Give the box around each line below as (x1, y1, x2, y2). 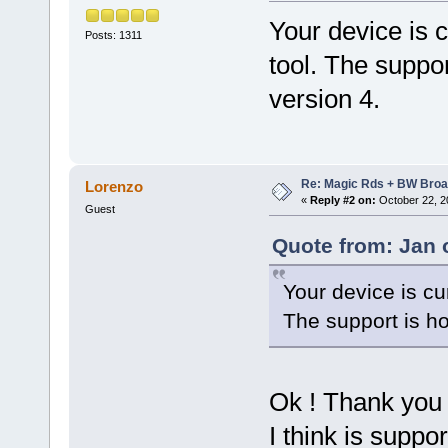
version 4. (268, 84, 380, 115)
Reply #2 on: (309, 193, 376, 206)
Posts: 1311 (84, 28, 142, 41)
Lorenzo (85, 177, 144, 195)
